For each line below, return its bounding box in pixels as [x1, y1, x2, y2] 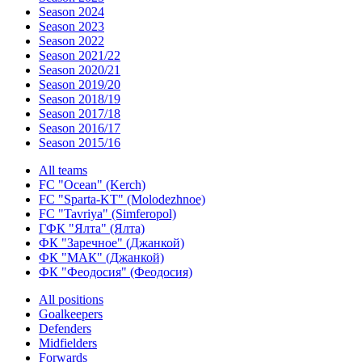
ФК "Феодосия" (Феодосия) [39, 265, 192, 279]
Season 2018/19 [39, 92, 120, 106]
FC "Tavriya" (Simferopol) [39, 207, 176, 221]
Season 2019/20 [39, 78, 120, 91]
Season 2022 [39, 34, 104, 48]
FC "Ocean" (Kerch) [39, 178, 145, 192]
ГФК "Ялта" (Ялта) [39, 221, 145, 235]
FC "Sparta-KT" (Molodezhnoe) [39, 192, 205, 206]
